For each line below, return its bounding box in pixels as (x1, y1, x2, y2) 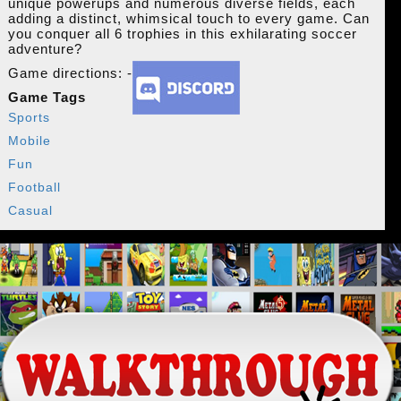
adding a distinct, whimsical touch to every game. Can (7, 11, 370, 27)
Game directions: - (7, 65, 132, 81)
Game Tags (7, 90, 86, 106)
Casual (7, 203, 53, 218)
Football (7, 180, 61, 195)
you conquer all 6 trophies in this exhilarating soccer (7, 26, 357, 42)
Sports (7, 110, 50, 125)
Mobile (7, 133, 51, 149)
